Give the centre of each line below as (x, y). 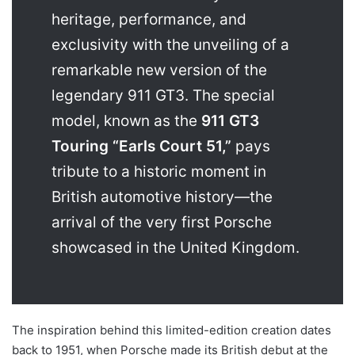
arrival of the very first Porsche (162, 223)
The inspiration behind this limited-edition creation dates (172, 330)
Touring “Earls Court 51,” (141, 147)
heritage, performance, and (149, 20)
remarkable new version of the (159, 71)
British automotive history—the (162, 197)
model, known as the (126, 121)
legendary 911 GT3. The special (163, 96)
